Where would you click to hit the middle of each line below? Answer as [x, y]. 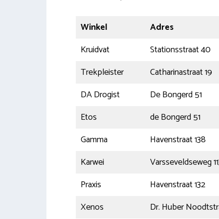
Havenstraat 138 [178, 140]
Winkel [94, 27]
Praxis [91, 185]
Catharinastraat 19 [181, 72]
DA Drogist [100, 95]
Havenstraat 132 [177, 185]
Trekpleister [102, 72]
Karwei [92, 162]
